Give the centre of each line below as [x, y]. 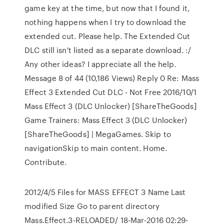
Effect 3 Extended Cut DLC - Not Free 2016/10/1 [110, 92]
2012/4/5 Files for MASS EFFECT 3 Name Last [105, 192]
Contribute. [46, 162]
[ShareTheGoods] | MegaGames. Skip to [98, 134]
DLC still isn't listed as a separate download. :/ [108, 50]
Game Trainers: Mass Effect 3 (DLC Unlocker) [106, 120]
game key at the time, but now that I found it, [107, 8]
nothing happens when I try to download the [105, 22]
